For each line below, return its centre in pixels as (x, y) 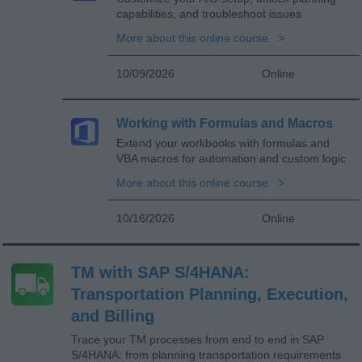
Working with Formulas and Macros (225, 123)
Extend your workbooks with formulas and (223, 143)
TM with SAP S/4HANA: (160, 272)
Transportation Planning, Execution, (210, 294)
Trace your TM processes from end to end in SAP (198, 339)
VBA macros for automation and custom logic (231, 158)
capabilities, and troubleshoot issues (209, 13)
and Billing (113, 316)
